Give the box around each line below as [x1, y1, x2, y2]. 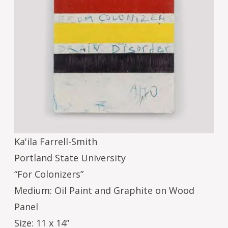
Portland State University [14, 151, 126, 164]
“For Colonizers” [14, 167, 83, 180]
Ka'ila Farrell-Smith [14, 135, 97, 148]
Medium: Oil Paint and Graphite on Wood [14, 184, 194, 196]
